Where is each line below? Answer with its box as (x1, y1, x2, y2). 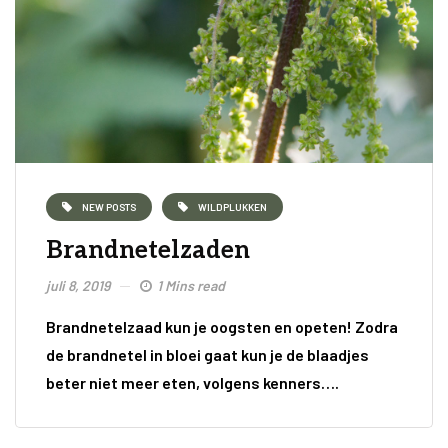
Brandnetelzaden (46, 235, 250, 265)
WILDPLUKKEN (198, 200, 267, 213)
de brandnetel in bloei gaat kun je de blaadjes (46, 344, 369, 364)
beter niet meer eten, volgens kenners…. (46, 372, 339, 392)
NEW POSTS (82, 200, 136, 213)
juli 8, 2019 (46, 276, 110, 294)
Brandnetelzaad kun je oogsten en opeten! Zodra (46, 316, 398, 336)
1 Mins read (157, 276, 225, 294)
